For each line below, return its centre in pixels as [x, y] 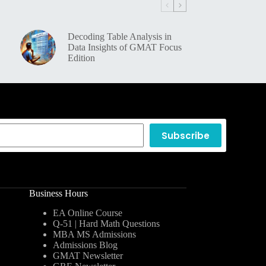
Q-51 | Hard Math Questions [106, 224]
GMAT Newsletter [88, 256]
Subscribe [185, 135]
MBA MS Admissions [94, 235]
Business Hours [58, 194]
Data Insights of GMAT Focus [124, 47]
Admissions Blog [85, 245]
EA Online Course [87, 213]
